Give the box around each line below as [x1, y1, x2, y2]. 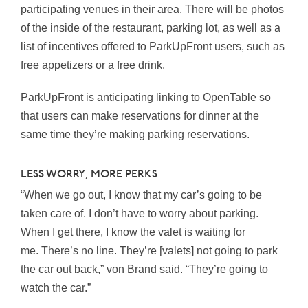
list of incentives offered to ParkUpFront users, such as [21, 41, 285, 53]
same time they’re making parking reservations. [21, 129, 250, 141]
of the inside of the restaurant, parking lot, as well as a [21, 22, 280, 34]
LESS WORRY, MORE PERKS [21, 168, 160, 181]
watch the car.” [21, 282, 93, 294]
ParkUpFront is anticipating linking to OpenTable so [21, 91, 271, 104]
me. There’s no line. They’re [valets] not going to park [21, 245, 278, 257]
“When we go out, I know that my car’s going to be [21, 189, 262, 201]
